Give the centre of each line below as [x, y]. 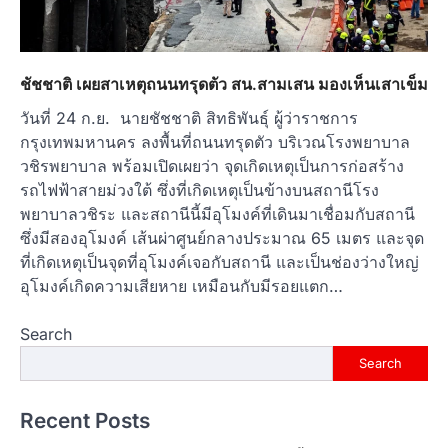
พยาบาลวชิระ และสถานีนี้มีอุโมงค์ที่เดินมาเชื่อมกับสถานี [217, 213]
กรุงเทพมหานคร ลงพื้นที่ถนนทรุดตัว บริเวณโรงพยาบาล [215, 141]
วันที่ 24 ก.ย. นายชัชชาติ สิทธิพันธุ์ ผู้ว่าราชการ [189, 117]
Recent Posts [85, 420]
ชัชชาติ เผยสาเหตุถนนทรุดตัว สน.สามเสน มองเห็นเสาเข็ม [224, 83]
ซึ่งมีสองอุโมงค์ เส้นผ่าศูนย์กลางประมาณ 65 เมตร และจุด [222, 237]
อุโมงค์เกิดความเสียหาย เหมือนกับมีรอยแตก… [181, 285]
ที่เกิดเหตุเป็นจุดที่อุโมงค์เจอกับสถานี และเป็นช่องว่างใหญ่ [219, 261]
